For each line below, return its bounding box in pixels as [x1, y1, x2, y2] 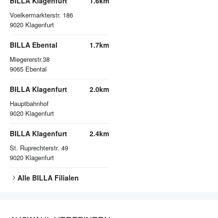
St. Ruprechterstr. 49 [10, 143, 68, 153]
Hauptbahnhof [10, 99, 49, 109]
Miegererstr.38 [10, 54, 50, 64]
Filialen [53, 173, 79, 183]
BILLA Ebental [10, 40, 57, 50]
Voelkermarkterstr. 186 [10, 10, 73, 20]
